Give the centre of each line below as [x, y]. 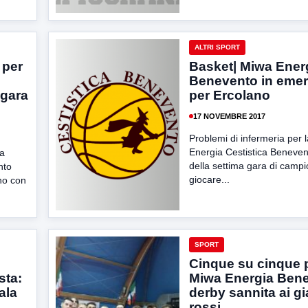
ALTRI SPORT [217, 47]
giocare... [209, 179]
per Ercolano [230, 95]
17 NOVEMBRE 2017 [229, 116]
